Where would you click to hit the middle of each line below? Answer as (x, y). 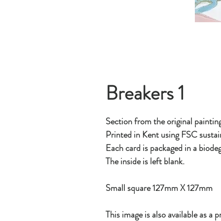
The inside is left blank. (145, 161)
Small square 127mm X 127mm (159, 188)
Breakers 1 (145, 93)
